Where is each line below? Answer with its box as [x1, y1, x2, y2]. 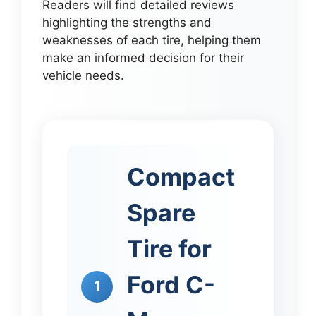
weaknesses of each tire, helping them [42, 33, 261, 48]
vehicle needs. [42, 68, 124, 83]
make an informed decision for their [42, 51, 244, 66]
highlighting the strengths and [42, 16, 212, 30]
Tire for [127, 234, 212, 264]
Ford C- [127, 270, 215, 300]
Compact [127, 162, 235, 192]
